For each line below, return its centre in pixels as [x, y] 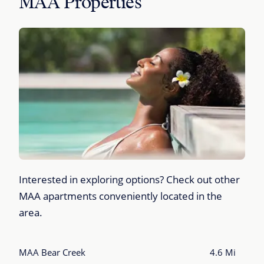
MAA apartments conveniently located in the [121, 196]
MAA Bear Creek [52, 252]
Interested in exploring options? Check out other [129, 179]
